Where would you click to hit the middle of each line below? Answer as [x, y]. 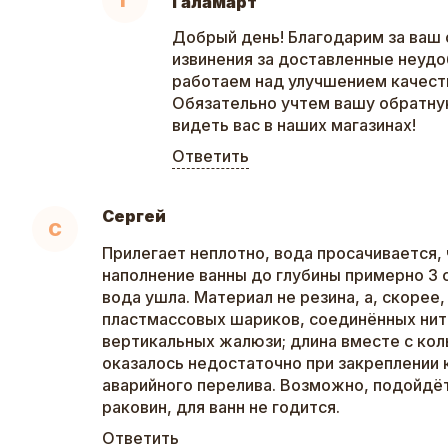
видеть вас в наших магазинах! [294, 125]
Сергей [134, 216]
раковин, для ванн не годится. [221, 407]
